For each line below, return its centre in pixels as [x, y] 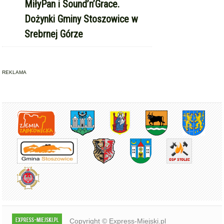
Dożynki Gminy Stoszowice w [81, 19]
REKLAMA [14, 72]
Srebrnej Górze [54, 34]
